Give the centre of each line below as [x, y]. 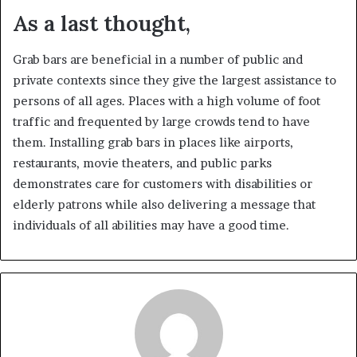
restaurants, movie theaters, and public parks [142, 163]
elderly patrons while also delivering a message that [164, 204]
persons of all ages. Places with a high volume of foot [167, 100]
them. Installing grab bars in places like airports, [153, 142]
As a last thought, [102, 24]
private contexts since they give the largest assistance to [175, 80]
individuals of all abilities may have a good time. [151, 225]
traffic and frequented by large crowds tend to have [161, 121]
